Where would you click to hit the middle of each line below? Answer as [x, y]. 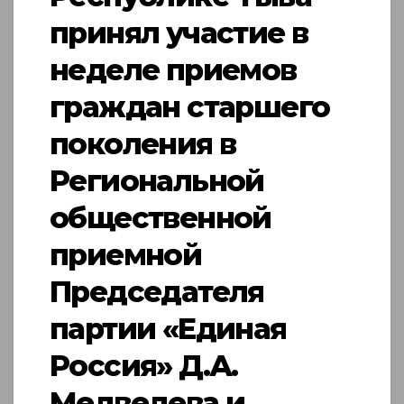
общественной [161, 218]
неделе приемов [173, 70]
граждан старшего [190, 107]
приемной [126, 255]
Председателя [157, 292]
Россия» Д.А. [144, 366]
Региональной [157, 181]
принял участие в [179, 33]
